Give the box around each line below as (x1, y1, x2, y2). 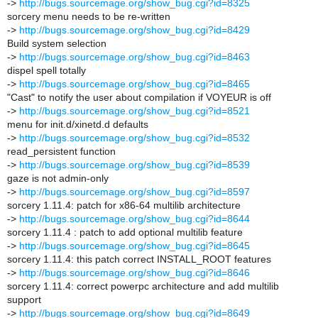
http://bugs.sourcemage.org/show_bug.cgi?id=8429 (19, 24, 250, 35)
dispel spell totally (7, 65, 86, 76)
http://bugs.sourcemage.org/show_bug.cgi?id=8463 (19, 51, 250, 62)
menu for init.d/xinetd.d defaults (7, 119, 148, 130)
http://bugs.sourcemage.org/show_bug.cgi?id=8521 (19, 105, 250, 116)
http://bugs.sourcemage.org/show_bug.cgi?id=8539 (19, 159, 250, 170)
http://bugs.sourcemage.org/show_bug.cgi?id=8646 (19, 267, 250, 278)
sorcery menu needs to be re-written (7, 11, 170, 22)
